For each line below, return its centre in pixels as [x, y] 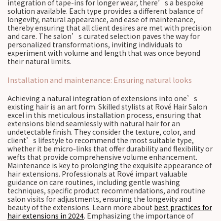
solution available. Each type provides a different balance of [105, 11]
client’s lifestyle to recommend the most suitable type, [101, 140]
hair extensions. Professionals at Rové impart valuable [97, 174]
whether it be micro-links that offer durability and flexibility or [110, 148]
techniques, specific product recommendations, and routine [106, 190]
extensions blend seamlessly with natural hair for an [94, 123]
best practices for [183, 207]
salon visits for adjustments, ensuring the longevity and [99, 199]
